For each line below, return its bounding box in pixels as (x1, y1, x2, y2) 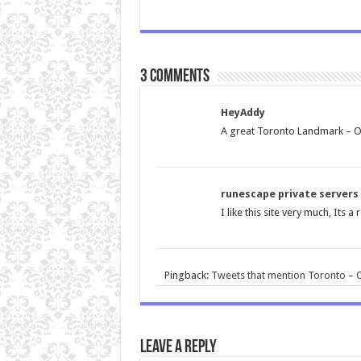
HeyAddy (220, 106, 265, 118)
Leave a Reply (139, 338, 217, 357)
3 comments (139, 67, 210, 86)
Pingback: (164, 268, 211, 281)
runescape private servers (220, 187, 359, 200)
